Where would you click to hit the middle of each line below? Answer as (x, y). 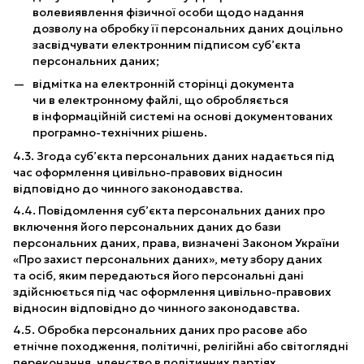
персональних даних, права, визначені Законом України (176, 243)
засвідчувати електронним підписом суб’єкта (167, 45)
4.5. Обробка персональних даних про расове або (160, 329)
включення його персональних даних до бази (147, 226)
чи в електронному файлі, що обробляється (160, 100)
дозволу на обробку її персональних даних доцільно (188, 29)
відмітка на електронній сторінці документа (163, 84)
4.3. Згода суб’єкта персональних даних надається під (174, 156)
